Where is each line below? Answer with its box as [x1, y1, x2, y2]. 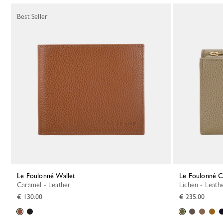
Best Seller [17, 12, 48, 20]
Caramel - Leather [22, 181, 71, 189]
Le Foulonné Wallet [20, 172, 76, 180]
